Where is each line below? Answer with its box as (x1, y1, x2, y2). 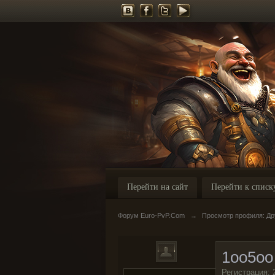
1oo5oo (222, 248, 273, 266)
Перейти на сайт (127, 182, 188, 192)
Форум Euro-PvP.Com (118, 212, 185, 219)
